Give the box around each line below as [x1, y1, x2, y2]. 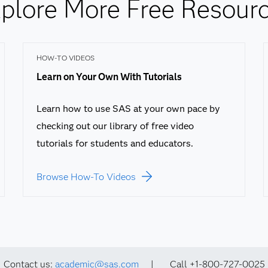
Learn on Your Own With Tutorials [36, 71, 182, 83]
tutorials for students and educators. [36, 138, 193, 149]
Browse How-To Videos [36, 171, 136, 182]
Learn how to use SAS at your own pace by [36, 103, 220, 114]
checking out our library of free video [36, 120, 194, 132]
